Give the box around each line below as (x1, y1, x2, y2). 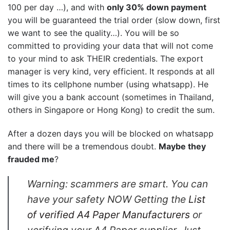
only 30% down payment (107, 2, 206, 12)
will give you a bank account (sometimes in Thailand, (8, 91, 214, 102)
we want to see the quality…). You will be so (8, 27, 179, 38)
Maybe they (159, 141, 206, 151)
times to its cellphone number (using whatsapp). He (8, 79, 208, 89)
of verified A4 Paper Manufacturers (27, 208, 190, 221)
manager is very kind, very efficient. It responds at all (8, 66, 215, 76)
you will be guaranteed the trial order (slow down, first (8, 14, 220, 25)
